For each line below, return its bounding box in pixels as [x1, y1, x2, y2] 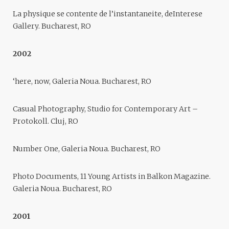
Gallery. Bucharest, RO [13, 21, 91, 31]
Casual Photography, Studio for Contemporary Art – [13, 104, 198, 114]
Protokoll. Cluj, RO [13, 117, 78, 126]
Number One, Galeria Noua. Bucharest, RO [13, 144, 161, 154]
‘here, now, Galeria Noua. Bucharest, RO [13, 77, 151, 86]
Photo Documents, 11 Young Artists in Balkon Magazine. [13, 172, 211, 181]
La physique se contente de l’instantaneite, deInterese [13, 9, 202, 19]
